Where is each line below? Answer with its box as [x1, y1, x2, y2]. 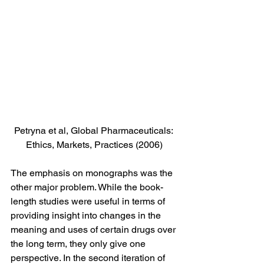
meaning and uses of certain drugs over [11, 223, 178, 235]
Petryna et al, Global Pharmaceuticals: [14, 124, 175, 136]
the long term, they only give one [11, 237, 148, 249]
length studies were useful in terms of [11, 195, 167, 207]
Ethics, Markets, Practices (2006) [26, 138, 163, 150]
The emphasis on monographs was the [11, 167, 175, 179]
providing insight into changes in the [11, 209, 163, 221]
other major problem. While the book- [11, 181, 163, 193]
